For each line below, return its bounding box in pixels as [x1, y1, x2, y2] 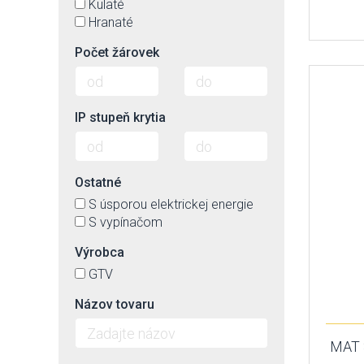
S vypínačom [89, 214, 162, 230]
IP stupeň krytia [75, 110, 166, 125]
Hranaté [89, 15, 133, 30]
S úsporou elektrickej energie [89, 197, 253, 212]
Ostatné [75, 175, 121, 190]
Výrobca [75, 245, 124, 260]
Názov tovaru [75, 297, 154, 312]
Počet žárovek [75, 45, 159, 60]
